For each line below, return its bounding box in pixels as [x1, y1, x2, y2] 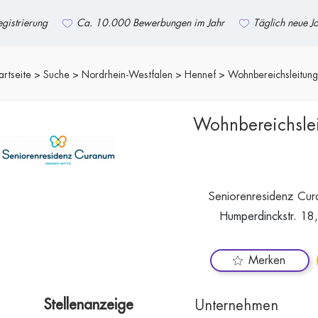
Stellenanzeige [44, 297, 134, 312]
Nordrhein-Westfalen [82, 70, 172, 79]
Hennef [185, 70, 216, 79]
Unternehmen [194, 297, 278, 313]
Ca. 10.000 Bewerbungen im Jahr [77, 18, 224, 28]
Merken [248, 255, 285, 266]
